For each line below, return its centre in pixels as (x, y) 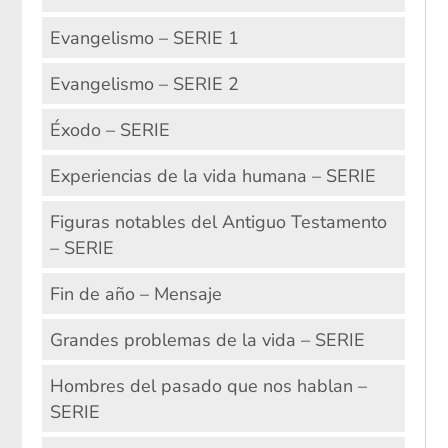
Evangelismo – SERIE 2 (144, 83)
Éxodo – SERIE (109, 129)
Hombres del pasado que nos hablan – (208, 385)
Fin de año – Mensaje (135, 293)
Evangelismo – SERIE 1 (144, 37)
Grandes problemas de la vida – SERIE (207, 339)
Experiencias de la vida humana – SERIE (212, 175)
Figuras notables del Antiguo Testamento (218, 221)
